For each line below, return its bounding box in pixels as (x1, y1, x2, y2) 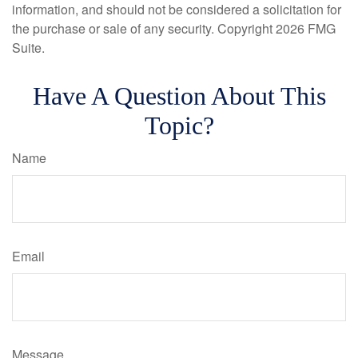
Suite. (12, 38, 45, 57)
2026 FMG (276, 18, 336, 38)
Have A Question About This (32, 81, 326, 110)
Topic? (144, 110, 214, 140)
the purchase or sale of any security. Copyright (12, 18, 276, 38)
